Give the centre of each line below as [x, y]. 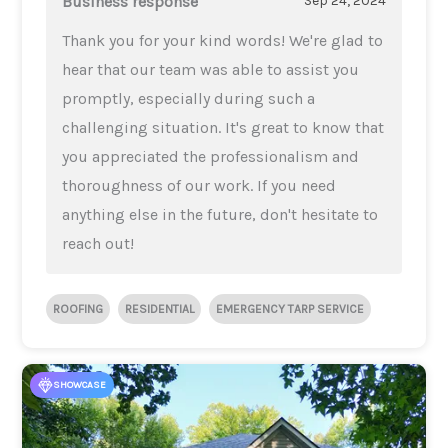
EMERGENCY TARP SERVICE [290, 308]
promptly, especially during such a [189, 98]
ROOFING [78, 308]
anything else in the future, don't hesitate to [220, 214]
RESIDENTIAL [160, 308]
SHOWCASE [80, 384]
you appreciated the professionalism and [211, 156]
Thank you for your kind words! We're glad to [223, 40]
